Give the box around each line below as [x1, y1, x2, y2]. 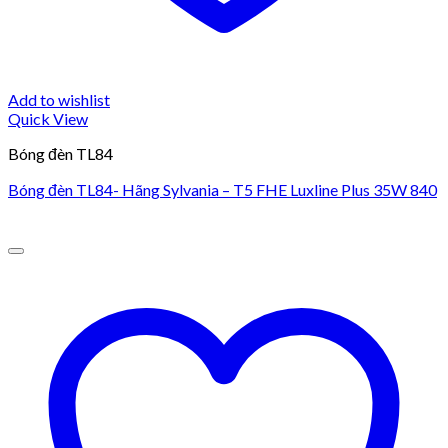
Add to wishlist [8, 89, 110, 109]
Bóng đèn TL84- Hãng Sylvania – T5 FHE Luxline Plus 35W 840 [8, 179, 437, 199]
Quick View [8, 108, 88, 128]
